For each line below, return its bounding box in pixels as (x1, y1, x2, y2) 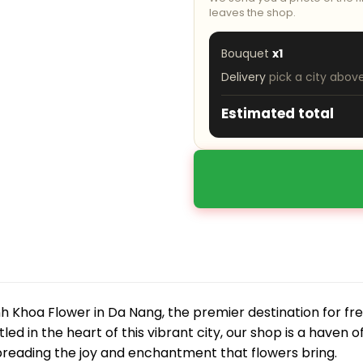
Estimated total (221, 103, 334, 123)
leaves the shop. (209, 5, 296, 19)
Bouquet (221, 45, 272, 62)
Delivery (221, 68, 269, 85)
